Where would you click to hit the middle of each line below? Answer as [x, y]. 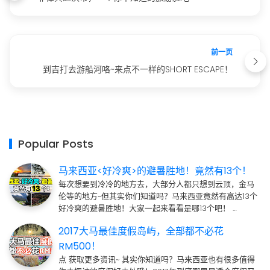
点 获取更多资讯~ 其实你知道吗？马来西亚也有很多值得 [157, 260]
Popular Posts [56, 144]
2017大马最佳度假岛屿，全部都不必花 [141, 231]
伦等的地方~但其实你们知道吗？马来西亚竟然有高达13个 [158, 196]
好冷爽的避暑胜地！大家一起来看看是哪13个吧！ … [148, 209]
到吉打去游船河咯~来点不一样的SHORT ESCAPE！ [138, 70]
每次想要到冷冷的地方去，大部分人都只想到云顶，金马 [156, 184]
